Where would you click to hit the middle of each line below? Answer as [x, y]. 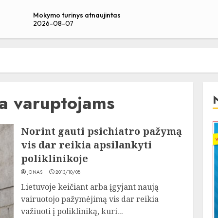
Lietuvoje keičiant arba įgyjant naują [90, 187]
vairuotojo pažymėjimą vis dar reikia [90, 199]
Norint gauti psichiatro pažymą [102, 131]
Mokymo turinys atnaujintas [77, 15]
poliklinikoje [55, 158]
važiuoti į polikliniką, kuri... [72, 211]
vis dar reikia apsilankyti [87, 145]
